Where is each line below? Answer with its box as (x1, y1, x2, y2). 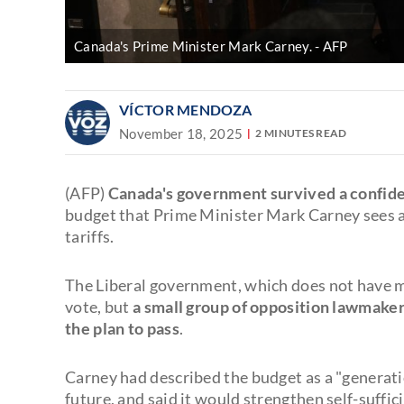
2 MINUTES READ (255, 126, 347, 141)
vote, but (65, 296, 133, 317)
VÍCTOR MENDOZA (119, 100, 252, 118)
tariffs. (65, 225, 115, 246)
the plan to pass (65, 317, 179, 338)
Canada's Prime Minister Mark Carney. (74, 37, 312, 54)
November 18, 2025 (119, 124, 243, 142)
